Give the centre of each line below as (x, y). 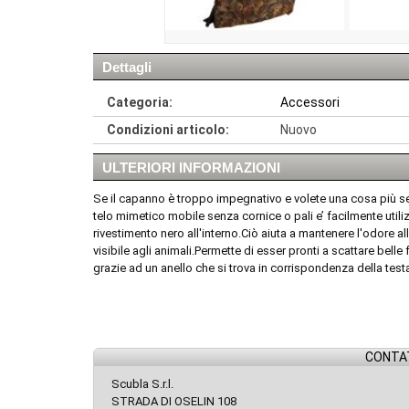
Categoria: (140, 103)
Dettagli (127, 68)
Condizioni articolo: (168, 130)
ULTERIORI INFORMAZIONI (191, 168)
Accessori (310, 103)
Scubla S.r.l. (142, 384)
